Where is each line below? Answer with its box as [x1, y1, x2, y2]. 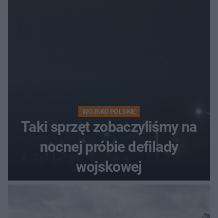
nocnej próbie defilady [39, 138, 179, 156]
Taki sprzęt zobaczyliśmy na [21, 118, 197, 136]
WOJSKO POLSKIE [82, 108, 136, 116]
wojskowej [76, 158, 142, 176]
